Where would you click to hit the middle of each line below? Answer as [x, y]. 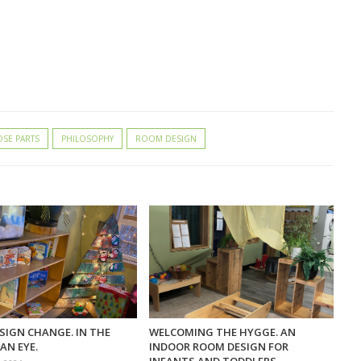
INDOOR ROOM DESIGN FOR [218, 346]
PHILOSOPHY [87, 139]
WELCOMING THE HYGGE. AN [222, 332]
